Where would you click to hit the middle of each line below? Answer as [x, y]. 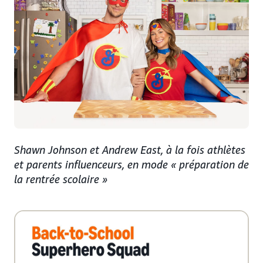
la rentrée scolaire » [61, 179]
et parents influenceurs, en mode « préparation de [131, 164]
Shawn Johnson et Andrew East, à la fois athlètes [130, 149]
